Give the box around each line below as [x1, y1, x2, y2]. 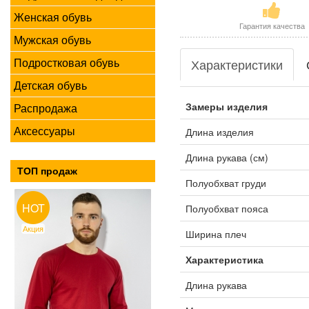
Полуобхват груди [185, 176, 266, 190]
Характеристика [185, 252, 263, 266]
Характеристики [190, 55, 283, 73]
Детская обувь [14, 77, 87, 93]
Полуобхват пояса [185, 201, 268, 215]
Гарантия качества [239, 20, 305, 31]
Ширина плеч [185, 227, 246, 241]
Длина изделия [185, 125, 254, 139]
